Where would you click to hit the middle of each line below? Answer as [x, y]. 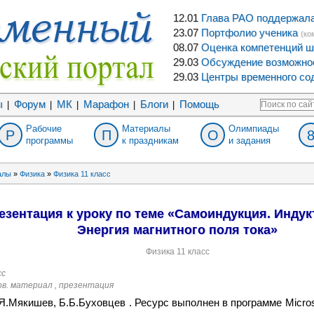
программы [49, 141]
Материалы [146, 129]
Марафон [106, 104]
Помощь [199, 104]
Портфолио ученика [250, 33]
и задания [250, 141]
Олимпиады [254, 129]
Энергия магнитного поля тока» [177, 230]
